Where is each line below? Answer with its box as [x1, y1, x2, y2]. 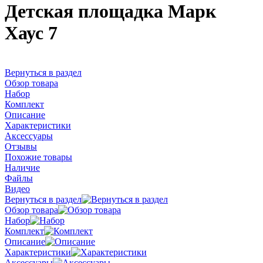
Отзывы [5, 141, 37, 151]
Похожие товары [5, 151, 72, 162]
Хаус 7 [5, 22, 58, 44]
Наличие [5, 162, 40, 173]
